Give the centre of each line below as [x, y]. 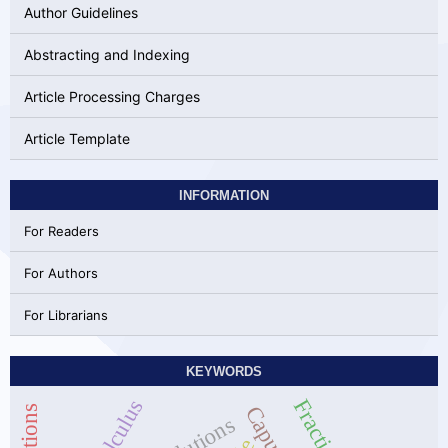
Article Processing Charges [111, 96]
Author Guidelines [80, 12]
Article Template [76, 138]
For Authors [60, 272]
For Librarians [65, 314]
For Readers [61, 230]
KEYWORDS [224, 371]
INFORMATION [224, 195]
